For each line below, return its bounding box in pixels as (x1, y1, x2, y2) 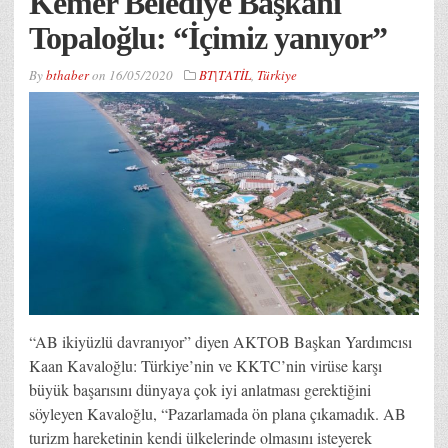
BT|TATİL (199, 65, 251, 84)
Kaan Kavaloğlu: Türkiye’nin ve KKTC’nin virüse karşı (29, 354, 382, 376)
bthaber (46, 65, 89, 84)
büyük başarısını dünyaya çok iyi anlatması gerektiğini (29, 378, 371, 400)
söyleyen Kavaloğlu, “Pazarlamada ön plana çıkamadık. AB (29, 402, 406, 424)
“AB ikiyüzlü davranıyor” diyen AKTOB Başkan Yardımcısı (29, 330, 412, 352)
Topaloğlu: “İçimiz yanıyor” (29, 19, 387, 56)
